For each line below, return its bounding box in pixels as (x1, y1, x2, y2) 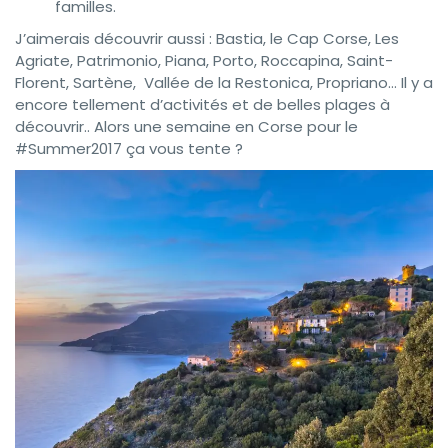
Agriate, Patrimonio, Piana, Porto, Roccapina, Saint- (15, 49, 393, 71)
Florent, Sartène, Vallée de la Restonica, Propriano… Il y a (15, 71, 433, 93)
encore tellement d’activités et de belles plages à (15, 93, 390, 115)
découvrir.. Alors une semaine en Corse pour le (15, 115, 358, 137)
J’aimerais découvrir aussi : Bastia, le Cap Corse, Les (15, 27, 399, 49)
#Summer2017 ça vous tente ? (15, 137, 243, 159)
